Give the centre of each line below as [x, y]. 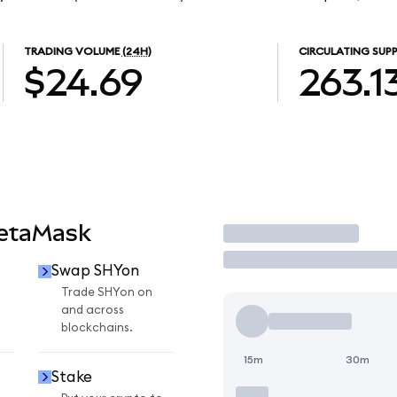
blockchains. [97, 328]
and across [93, 311]
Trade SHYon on [107, 293]
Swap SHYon [95, 271]
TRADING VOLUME [71, 52]
